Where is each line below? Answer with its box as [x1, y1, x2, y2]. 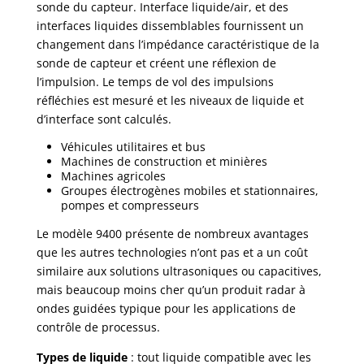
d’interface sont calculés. [36, 111, 171, 128]
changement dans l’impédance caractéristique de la [36, 37, 319, 53]
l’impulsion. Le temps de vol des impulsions [36, 74, 274, 90]
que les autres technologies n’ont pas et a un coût [36, 245, 308, 261]
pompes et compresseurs [60, 197, 199, 214]
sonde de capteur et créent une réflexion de [36, 55, 276, 71]
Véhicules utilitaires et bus [60, 139, 206, 155]
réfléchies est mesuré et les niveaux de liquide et [36, 93, 304, 109]
